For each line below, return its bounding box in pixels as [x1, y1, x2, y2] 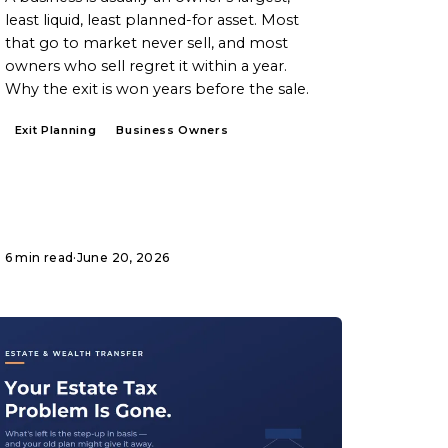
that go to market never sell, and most [4, 33, 288, 52]
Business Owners [116, 122, 229, 137]
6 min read [4, 249, 74, 265]
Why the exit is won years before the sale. [4, 79, 309, 98]
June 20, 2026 [76, 249, 170, 265]
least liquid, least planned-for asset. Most [4, 10, 299, 29]
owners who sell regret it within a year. [4, 56, 287, 75]
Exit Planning [14, 122, 97, 137]
